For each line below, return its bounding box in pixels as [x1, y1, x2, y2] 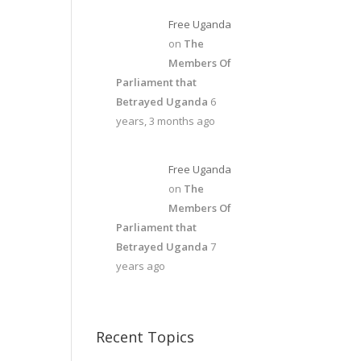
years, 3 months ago [116, 113, 216, 128]
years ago [116, 259, 166, 273]
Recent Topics [96, 326, 195, 346]
